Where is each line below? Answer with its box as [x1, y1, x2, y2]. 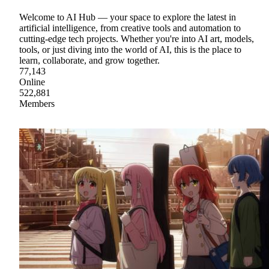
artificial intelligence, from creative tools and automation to [19, 23, 241, 34]
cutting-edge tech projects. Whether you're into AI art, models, [19, 34, 254, 44]
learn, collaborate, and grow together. [19, 55, 160, 66]
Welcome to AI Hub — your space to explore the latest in [19, 12, 236, 23]
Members [19, 98, 55, 109]
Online [19, 77, 45, 88]
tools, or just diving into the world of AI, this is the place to [19, 44, 241, 55]
